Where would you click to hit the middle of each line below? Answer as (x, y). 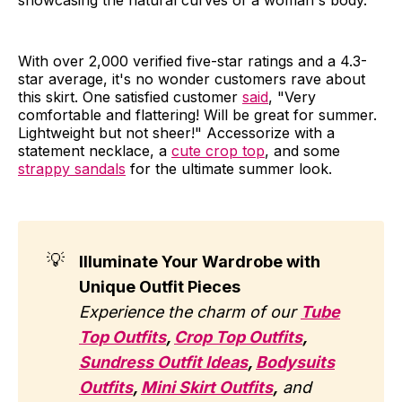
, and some (302, 151)
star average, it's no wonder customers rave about (192, 79)
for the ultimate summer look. (229, 169)
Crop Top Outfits (238, 337)
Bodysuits (295, 363)
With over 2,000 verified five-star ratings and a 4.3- (192, 61)
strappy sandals (72, 169)
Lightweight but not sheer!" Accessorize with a (176, 133)
